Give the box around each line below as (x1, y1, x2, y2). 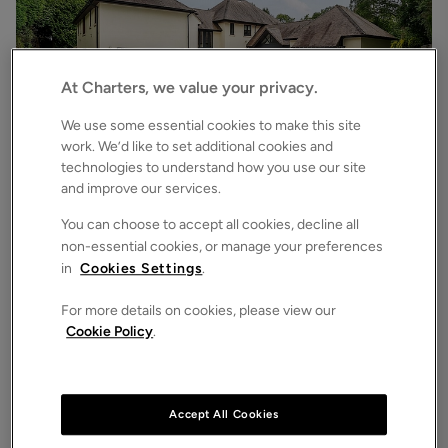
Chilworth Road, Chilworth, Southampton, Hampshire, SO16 (16, 191, 391, 209)
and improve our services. (61, 179, 222, 197)
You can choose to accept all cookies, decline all (61, 215, 360, 233)
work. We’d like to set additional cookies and (61, 137, 334, 155)
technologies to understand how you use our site (61, 158, 367, 176)
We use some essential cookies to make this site (61, 116, 362, 134)
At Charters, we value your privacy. (61, 77, 319, 97)
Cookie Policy (66, 322, 154, 340)
